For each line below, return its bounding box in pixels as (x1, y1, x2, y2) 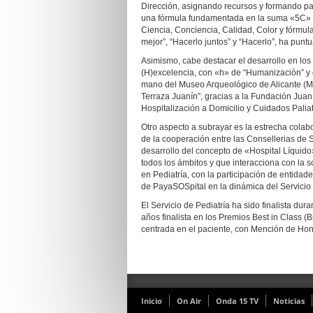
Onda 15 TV (216, 296, 259, 306)
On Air (177, 296, 201, 306)
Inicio (141, 296, 162, 306)
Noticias (273, 296, 305, 306)
